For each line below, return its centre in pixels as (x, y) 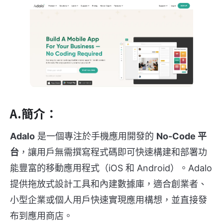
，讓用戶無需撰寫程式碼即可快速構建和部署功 (113, 152)
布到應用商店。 (41, 216)
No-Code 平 (181, 136)
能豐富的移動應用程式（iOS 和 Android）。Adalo (111, 168)
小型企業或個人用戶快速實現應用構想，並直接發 (109, 200)
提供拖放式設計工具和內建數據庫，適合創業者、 (109, 184)
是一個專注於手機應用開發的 (96, 136)
